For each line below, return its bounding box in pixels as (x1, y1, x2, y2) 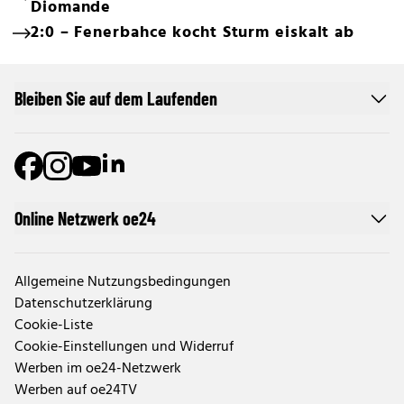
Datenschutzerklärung (14, 292, 152, 317)
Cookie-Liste (14, 314, 93, 338)
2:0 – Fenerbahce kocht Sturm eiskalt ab (31, 20, 355, 47)
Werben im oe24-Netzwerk (14, 357, 181, 381)
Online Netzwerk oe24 (14, 207, 156, 230)
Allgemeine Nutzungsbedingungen (14, 271, 231, 295)
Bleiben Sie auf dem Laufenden (14, 87, 217, 110)
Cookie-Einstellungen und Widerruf (14, 335, 234, 360)
